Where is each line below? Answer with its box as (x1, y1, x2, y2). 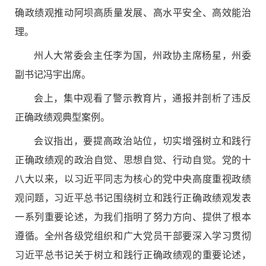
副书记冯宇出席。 (15, 69, 91, 80)
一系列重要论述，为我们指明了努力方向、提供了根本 (15, 212, 251, 222)
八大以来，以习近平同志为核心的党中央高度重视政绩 (15, 174, 251, 184)
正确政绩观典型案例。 (15, 112, 110, 122)
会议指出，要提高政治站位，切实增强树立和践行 (34, 136, 251, 146)
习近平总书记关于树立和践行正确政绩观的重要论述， (15, 250, 251, 260)
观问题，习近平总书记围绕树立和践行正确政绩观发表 (15, 193, 251, 203)
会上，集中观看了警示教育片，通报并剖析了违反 (34, 93, 251, 103)
